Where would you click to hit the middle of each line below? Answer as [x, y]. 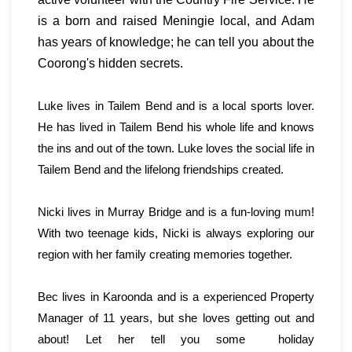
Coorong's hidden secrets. [110, 64]
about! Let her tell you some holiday [176, 339]
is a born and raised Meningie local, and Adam [176, 21]
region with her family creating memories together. [165, 255]
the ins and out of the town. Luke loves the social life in [176, 148]
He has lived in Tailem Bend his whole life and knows [176, 127]
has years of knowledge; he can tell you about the [176, 42]
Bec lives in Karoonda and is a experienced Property [176, 297]
